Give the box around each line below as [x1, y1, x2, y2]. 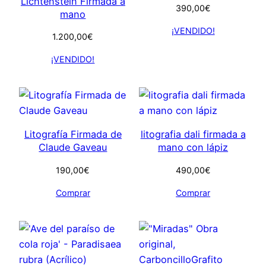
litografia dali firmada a [140, 128, 246, 141]
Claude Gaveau [39, 141, 107, 154]
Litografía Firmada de [24, 128, 122, 141]
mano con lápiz [158, 141, 229, 154]
